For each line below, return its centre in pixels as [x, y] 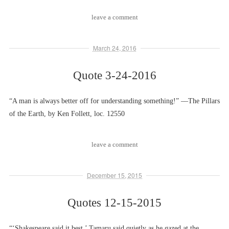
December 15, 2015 [114, 175]
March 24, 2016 [114, 48]
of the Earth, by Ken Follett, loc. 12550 [67, 114]
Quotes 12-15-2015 [114, 203]
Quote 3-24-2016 [114, 75]
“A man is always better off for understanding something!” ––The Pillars [114, 101]
